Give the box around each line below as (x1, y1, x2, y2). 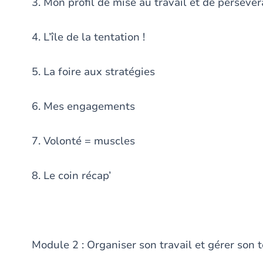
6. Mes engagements (32, 99, 138, 113)
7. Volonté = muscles (32, 134, 138, 148)
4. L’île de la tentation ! (32, 30, 148, 44)
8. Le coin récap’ (32, 168, 114, 183)
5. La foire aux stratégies (32, 65, 158, 79)
